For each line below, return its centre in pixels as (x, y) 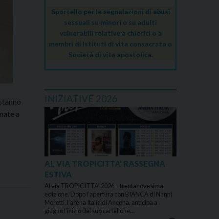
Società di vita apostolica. (110, 55)
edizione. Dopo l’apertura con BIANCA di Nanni (108, 194)
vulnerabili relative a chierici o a (110, 33)
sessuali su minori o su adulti (110, 22)
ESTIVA (58, 174)
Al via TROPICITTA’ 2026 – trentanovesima (104, 186)
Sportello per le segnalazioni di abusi (110, 12)
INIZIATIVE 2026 (81, 98)
